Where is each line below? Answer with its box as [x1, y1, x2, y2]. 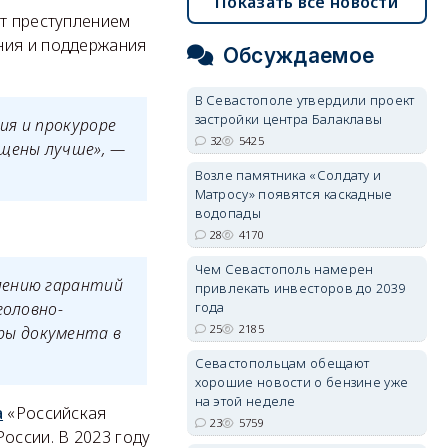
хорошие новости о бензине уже [194, 373, 409, 391]
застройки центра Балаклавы [194, 110, 383, 128]
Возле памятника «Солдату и [194, 166, 382, 184]
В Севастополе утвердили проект [194, 91, 415, 109]
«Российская [3, 402, 107, 425]
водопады [194, 204, 261, 222]
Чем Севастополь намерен [194, 260, 374, 278]
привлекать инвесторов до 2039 [194, 279, 406, 297]
